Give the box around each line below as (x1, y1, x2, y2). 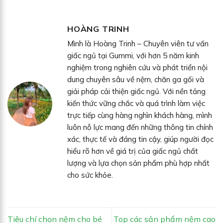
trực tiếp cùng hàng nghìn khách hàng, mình (67, 111, 212, 120)
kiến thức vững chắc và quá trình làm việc (67, 99, 205, 109)
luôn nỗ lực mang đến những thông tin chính (67, 122, 213, 132)
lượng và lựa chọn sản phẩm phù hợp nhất (67, 158, 210, 168)
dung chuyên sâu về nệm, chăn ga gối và (67, 75, 204, 85)
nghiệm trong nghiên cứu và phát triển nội (67, 63, 208, 73)
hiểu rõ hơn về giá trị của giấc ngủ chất (67, 146, 198, 156)
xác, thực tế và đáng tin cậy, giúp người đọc (67, 134, 214, 144)
